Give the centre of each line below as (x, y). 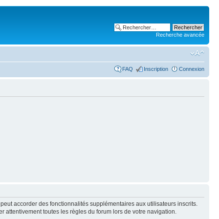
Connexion (192, 69)
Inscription (156, 69)
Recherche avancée (180, 35)
